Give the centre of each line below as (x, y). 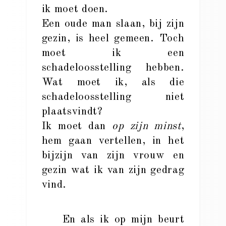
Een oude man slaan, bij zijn (113, 24)
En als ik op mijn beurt (113, 220)
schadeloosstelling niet (113, 97)
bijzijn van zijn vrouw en (113, 156)
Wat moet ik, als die (113, 82)
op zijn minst (147, 126)
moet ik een (113, 53)
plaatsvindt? (72, 112)
